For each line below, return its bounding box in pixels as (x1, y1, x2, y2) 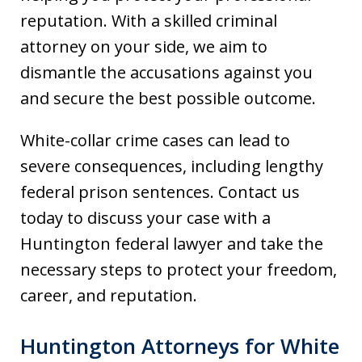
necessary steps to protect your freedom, (20, 259, 337, 280)
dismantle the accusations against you (20, 61, 313, 83)
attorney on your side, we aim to (20, 36, 267, 57)
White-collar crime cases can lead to (20, 129, 290, 151)
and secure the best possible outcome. (20, 87, 316, 109)
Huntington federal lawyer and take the (20, 233, 323, 255)
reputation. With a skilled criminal (20, 10, 277, 32)
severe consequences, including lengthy (20, 155, 323, 177)
